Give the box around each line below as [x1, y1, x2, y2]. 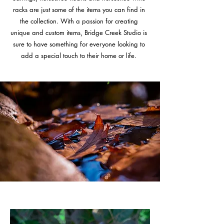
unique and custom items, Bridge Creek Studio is [10, 28, 147, 37]
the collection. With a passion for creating [19, 16, 138, 25]
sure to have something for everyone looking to [12, 39, 145, 48]
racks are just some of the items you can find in [12, 5, 145, 14]
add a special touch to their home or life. [21, 51, 136, 60]
